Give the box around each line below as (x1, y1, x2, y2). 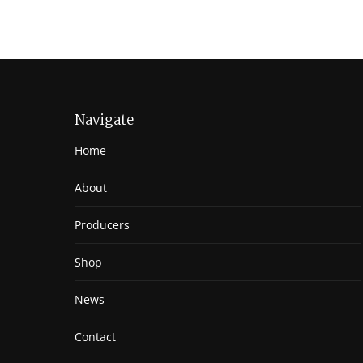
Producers (75, 217, 130, 233)
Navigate (75, 111, 134, 129)
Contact (75, 329, 116, 344)
